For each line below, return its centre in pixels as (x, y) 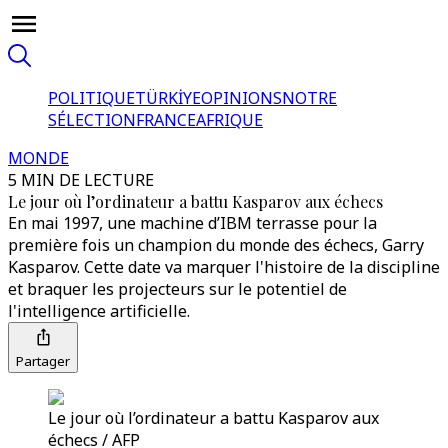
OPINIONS (241, 98)
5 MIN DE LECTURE (81, 180)
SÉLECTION (92, 120)
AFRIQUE (229, 120)
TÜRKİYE (168, 98)
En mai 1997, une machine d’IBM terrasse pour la (192, 223)
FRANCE (166, 120)
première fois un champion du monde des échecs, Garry (216, 245)
